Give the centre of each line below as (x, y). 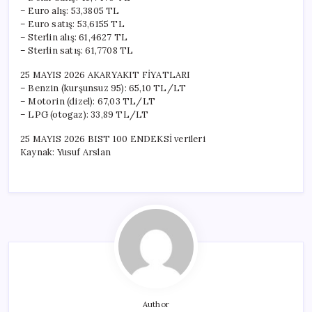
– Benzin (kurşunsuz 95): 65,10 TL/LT (103, 88)
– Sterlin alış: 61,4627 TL (74, 37)
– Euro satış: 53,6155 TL (72, 24)
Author (156, 304)
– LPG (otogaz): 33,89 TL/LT (85, 114)
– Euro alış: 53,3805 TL (70, 10)
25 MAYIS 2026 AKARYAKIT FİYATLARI (106, 75)
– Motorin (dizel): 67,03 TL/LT (88, 101)
